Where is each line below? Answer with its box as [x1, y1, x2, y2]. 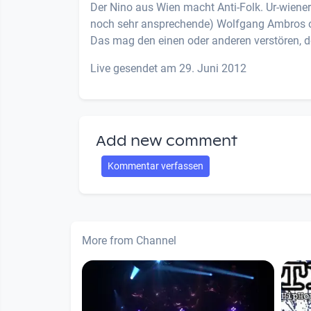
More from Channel [82, 234, 176, 247]
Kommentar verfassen [108, 160, 203, 171]
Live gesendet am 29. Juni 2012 [90, 62, 246, 75]
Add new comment [96, 132, 237, 150]
